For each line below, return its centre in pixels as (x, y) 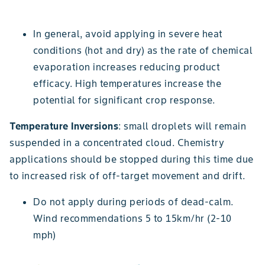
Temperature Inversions (64, 126)
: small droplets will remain (182, 126)
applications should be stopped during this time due (132, 159)
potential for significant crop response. (124, 100)
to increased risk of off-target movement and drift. (127, 175)
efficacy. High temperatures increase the (127, 83)
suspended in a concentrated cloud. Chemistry (117, 142)
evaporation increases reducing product (127, 67)
